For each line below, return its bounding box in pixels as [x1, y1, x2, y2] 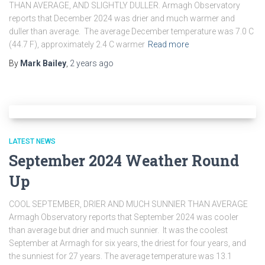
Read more [148, 40, 189, 49]
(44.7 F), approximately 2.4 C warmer [9, 40, 145, 49]
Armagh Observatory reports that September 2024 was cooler [9, 212, 238, 222]
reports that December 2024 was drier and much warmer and [9, 14, 235, 23]
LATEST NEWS [9, 137, 56, 146]
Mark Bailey [20, 59, 66, 68]
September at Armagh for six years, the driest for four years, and [9, 238, 246, 248]
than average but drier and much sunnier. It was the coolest [9, 225, 228, 235]
